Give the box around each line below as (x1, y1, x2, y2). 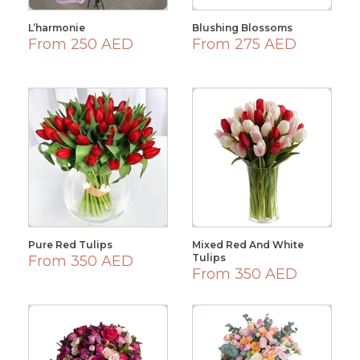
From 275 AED (192, 35, 297, 53)
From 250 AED (28, 35, 133, 53)
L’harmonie (28, 22, 85, 34)
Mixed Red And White (192, 239, 304, 251)
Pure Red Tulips (28, 239, 112, 251)
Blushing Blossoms (192, 22, 292, 34)
